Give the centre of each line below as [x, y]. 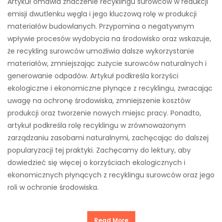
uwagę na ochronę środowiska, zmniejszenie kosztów [99, 101]
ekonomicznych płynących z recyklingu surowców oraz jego [111, 175]
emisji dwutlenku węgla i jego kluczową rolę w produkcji [102, 14]
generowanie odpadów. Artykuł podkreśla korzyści [93, 76]
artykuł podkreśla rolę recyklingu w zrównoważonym [97, 126]
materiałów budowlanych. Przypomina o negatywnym [101, 27]
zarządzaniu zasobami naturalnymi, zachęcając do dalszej [108, 138]
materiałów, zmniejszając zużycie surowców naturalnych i [107, 64]
